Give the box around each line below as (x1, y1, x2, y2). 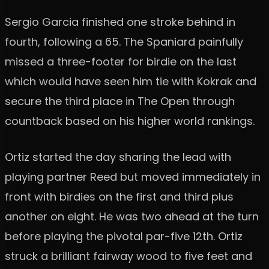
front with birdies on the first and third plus (5, 189, 234, 204)
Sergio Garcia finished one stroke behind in (5, 14, 235, 29)
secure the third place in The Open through (5, 93, 235, 109)
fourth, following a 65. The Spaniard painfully (5, 34, 243, 49)
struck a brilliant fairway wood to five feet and (5, 248, 252, 264)
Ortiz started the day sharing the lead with (5, 149, 231, 165)
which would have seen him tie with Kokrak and (5, 73, 256, 89)
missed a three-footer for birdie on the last (5, 53, 237, 69)
